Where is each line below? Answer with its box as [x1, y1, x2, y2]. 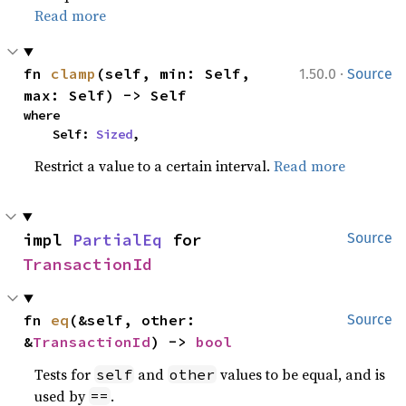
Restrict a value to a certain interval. [34, 156, 275, 176]
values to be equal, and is [217, 364, 386, 384]
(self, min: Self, [96, 64, 251, 82]
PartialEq [72, 229, 162, 250]
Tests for [34, 364, 95, 384]
